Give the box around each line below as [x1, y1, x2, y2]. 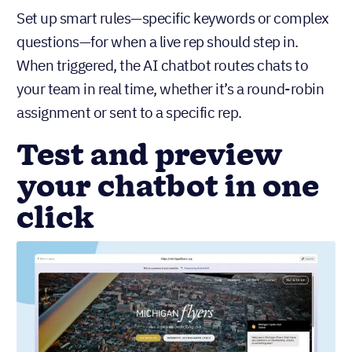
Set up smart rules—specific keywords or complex [16, 9, 329, 28]
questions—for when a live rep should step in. [16, 32, 299, 52]
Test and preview [16, 135, 283, 178]
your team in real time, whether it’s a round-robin [16, 79, 324, 99]
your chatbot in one [16, 167, 319, 210]
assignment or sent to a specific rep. [16, 103, 242, 123]
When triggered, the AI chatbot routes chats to [16, 56, 308, 75]
